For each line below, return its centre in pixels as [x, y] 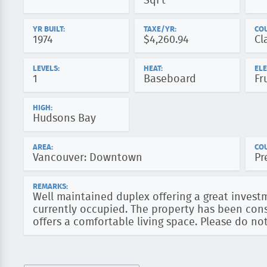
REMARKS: [50, 187]
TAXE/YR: [160, 30]
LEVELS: [46, 69]
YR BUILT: [49, 30]
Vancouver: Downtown [88, 158]
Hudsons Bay [64, 119]
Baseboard [170, 79]
